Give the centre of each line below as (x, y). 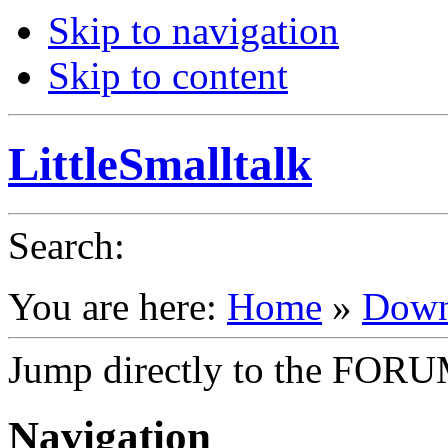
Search (61, 245)
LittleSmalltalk (160, 164)
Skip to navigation (193, 30)
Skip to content (168, 75)
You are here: (117, 306)
